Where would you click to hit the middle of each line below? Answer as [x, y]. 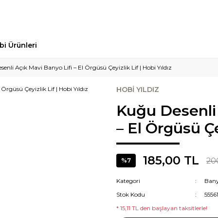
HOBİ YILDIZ [138, 90]
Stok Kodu [131, 194]
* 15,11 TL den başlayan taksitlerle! [162, 208]
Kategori [128, 181]
